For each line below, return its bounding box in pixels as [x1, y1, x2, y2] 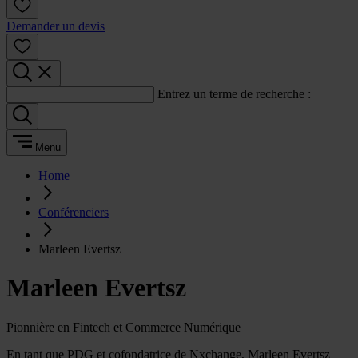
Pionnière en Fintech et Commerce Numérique [6, 320, 241, 334]
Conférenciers [38, 205, 109, 219]
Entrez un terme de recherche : [157, 87, 311, 101]
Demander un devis [6, 19, 105, 33]
